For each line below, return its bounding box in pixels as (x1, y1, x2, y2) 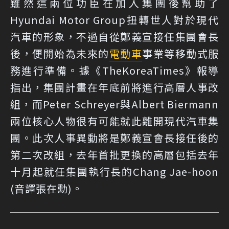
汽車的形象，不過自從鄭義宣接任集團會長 (10, 29, 219, 44)
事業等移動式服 (142, 46, 219, 61)
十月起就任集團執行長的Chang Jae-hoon (10, 164, 219, 179)
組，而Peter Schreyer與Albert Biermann (10, 97, 219, 112)
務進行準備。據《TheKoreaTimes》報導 (10, 63, 219, 78)
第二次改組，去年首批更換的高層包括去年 (10, 147, 219, 163)
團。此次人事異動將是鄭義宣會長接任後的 (10, 130, 219, 146)
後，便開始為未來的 (10, 46, 109, 61)
